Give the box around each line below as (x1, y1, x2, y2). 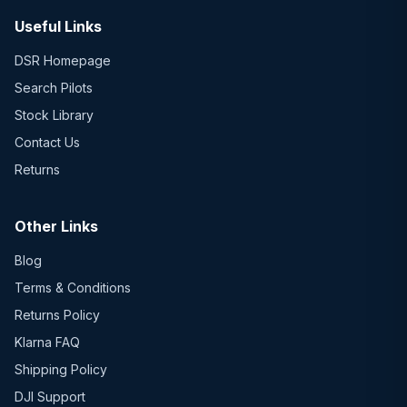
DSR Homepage (15, 53, 111, 69)
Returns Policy (15, 307, 100, 323)
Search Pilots (15, 80, 93, 96)
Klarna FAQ (15, 334, 80, 351)
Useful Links (15, 17, 102, 36)
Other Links (15, 217, 98, 236)
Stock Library (15, 107, 94, 124)
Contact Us (15, 134, 80, 151)
